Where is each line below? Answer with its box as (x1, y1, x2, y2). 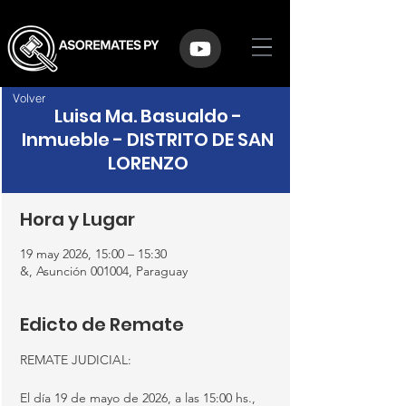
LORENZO (107, 150, 188, 176)
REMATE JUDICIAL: (20, 352, 131, 368)
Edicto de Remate (20, 312, 184, 337)
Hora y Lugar (20, 207, 135, 232)
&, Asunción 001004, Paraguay (20, 263, 188, 279)
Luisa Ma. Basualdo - (53, 103, 242, 129)
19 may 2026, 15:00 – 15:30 (20, 246, 167, 262)
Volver (13, 90, 45, 105)
